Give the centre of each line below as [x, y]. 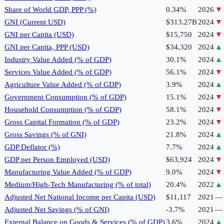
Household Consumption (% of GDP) [63, 110]
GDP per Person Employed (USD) [57, 160]
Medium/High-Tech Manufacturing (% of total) [78, 185]
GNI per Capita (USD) [39, 35]
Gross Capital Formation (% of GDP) [62, 122]
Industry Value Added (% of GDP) [58, 60]
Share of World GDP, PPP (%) [50, 10]
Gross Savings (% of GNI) [45, 135]
